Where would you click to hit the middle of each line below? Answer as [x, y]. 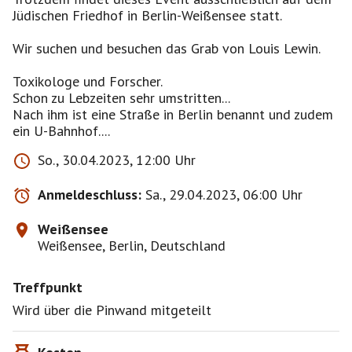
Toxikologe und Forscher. [88, 81]
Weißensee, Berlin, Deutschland [132, 246]
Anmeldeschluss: [90, 194]
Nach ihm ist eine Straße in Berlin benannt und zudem [173, 114]
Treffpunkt [48, 287]
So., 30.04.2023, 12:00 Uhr [117, 160]
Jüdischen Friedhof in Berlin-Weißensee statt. [147, 15]
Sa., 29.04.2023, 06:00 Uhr [224, 194]
